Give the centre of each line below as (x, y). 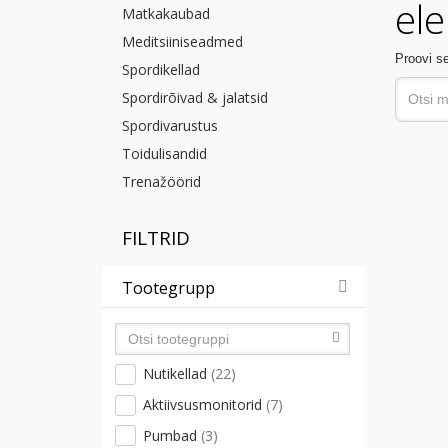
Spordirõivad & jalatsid (195, 97)
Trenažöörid (161, 181)
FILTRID (156, 238)
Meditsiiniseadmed (182, 41)
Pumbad (172, 435)
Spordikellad (161, 69)
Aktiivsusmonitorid (204, 404)
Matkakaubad (166, 13)
